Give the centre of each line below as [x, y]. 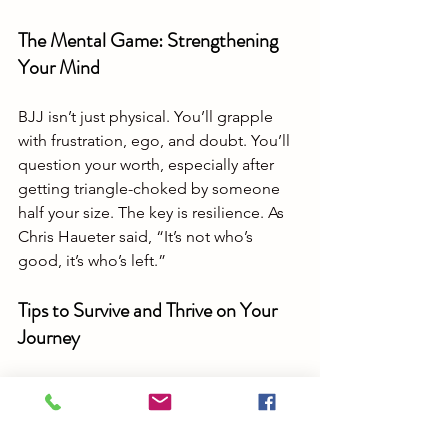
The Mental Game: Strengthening [150, 41]
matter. [74, 411]
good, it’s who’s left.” [92, 261]
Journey [49, 338]
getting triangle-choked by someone [151, 189]
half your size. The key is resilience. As [153, 213]
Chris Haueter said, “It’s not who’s [137, 237]
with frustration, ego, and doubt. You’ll [156, 141]
